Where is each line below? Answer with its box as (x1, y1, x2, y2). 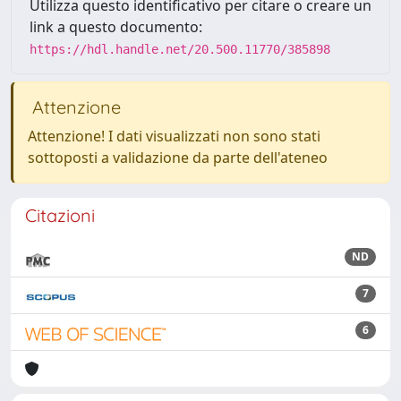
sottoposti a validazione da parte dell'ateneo (28, 148, 328, 167)
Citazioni (25, 204, 95, 226)
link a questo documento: (30, 17, 202, 37)
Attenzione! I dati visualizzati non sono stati (28, 126, 320, 146)
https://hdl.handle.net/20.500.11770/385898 (30, 42, 330, 56)
